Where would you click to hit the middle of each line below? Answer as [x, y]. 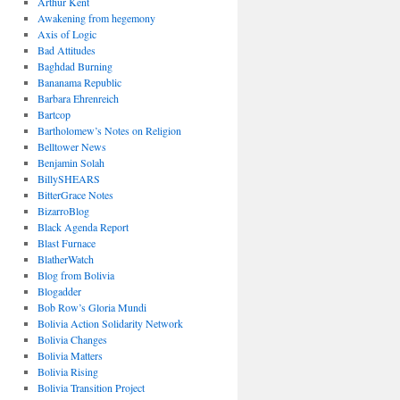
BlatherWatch [65, 259]
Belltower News [71, 146]
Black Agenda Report [83, 227]
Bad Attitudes [66, 50]
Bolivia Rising [67, 371]
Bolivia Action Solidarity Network [110, 323]
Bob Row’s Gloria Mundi [92, 307]
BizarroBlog [63, 211]
